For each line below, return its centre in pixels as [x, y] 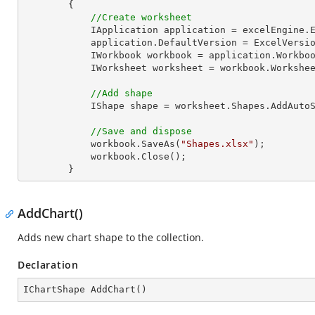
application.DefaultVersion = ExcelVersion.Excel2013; [57, 43]
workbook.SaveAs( [136, 144]
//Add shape [122, 93]
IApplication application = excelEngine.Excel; [57, 30]
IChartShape [57, 289]
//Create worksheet [141, 17]
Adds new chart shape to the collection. [111, 237]
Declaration [48, 265]
